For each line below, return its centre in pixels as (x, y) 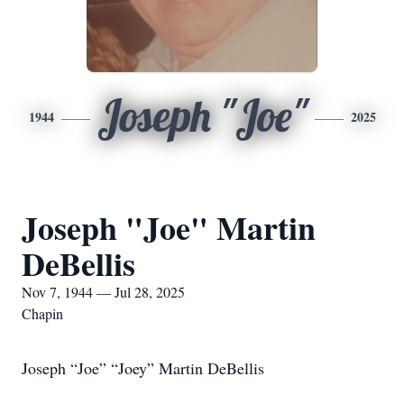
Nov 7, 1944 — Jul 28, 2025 (103, 292)
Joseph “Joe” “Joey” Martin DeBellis (143, 368)
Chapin (42, 313)
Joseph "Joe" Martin (169, 227)
